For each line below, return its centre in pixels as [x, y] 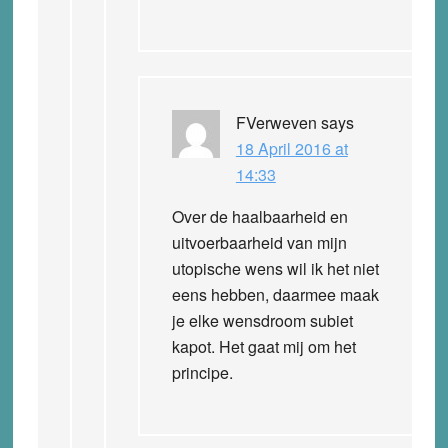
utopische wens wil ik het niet [275, 268]
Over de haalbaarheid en [259, 216]
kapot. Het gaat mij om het [263, 346]
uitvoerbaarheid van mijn [259, 242]
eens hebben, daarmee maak [275, 294]
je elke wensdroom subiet [262, 320]
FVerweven [276, 122]
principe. [202, 372]
